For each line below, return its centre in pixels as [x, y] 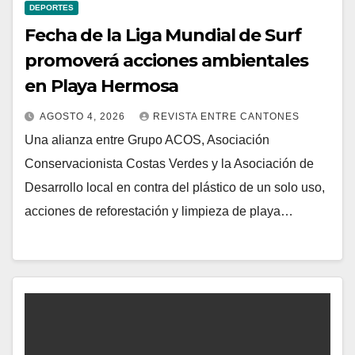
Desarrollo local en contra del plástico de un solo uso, [175, 188]
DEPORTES [52, 8]
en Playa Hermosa [102, 86]
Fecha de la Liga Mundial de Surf [163, 36]
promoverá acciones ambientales [166, 61]
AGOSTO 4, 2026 [84, 117]
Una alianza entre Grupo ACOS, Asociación [147, 140]
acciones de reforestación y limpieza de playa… [159, 212]
